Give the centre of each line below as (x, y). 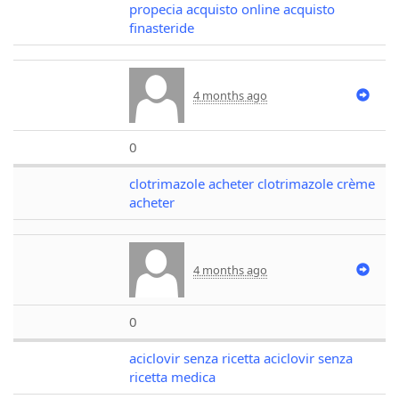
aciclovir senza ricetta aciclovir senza (241, 358)
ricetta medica (172, 377)
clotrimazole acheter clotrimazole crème (252, 183)
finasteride (162, 28)
